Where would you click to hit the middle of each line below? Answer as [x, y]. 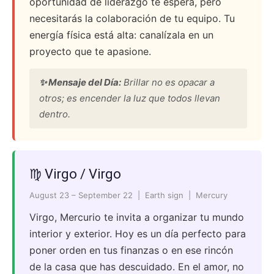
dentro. [55, 114]
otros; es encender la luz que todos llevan [130, 98]
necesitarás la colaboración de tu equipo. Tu [132, 18]
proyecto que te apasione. [90, 51]
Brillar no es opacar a [168, 82]
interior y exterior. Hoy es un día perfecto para [138, 234]
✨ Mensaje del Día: [80, 82]
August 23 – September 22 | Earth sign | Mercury [128, 195]
